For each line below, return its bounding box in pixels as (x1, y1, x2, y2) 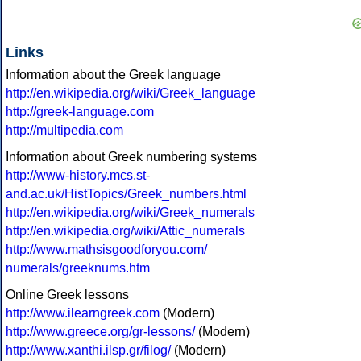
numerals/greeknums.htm (6, 261, 150, 276)
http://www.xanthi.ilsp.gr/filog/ (6, 343, 171, 358)
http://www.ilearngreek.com (6, 306, 160, 321)
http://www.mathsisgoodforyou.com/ (6, 243, 207, 257)
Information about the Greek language (6, 68, 221, 82)
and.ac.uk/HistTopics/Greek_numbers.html (6, 187, 247, 201)
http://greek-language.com (6, 105, 154, 119)
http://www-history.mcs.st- (6, 168, 150, 183)
